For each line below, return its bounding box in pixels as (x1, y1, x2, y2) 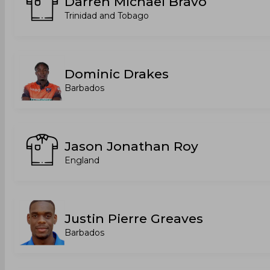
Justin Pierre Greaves (64, 211, 203, 226)
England (64, 155, 99, 166)
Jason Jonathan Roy (64, 139, 198, 154)
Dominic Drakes (64, 66, 169, 81)
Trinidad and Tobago (64, 10, 149, 21)
